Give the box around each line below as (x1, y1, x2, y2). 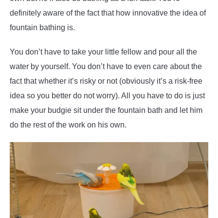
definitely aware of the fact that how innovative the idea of (10, 9, 206, 18)
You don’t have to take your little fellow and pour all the (10, 48, 197, 56)
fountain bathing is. (10, 23, 75, 32)
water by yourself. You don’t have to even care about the (10, 62, 202, 71)
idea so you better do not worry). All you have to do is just (10, 91, 205, 100)
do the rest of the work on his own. (10, 121, 127, 129)
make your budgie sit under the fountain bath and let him (10, 106, 202, 115)
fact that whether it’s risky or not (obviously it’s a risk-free (10, 77, 202, 86)
